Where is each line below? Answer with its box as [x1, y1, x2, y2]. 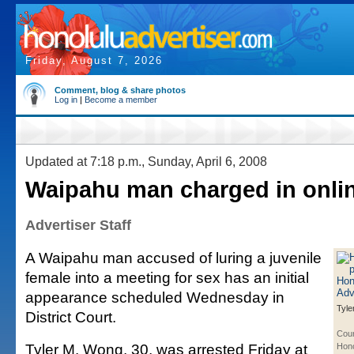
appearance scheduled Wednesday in [25, 288, 284, 306]
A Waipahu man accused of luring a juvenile [25, 249, 322, 266]
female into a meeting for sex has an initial [25, 269, 309, 286]
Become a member [85, 95, 157, 104]
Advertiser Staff [25, 217, 131, 233]
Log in [55, 95, 77, 104]
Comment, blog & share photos [55, 85, 186, 95]
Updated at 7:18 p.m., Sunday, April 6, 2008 [25, 154, 267, 168]
